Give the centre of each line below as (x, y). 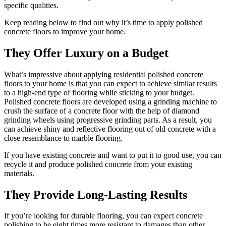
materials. (19, 173)
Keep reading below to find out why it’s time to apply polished (103, 22)
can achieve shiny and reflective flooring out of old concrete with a (110, 129)
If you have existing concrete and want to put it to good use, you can (113, 155)
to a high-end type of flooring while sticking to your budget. (99, 92)
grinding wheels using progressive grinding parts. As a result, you (108, 120)
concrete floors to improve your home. (66, 31)
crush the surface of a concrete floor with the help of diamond (102, 110)
